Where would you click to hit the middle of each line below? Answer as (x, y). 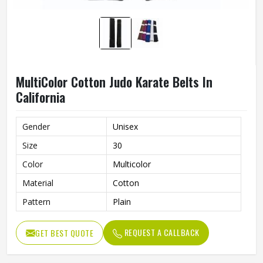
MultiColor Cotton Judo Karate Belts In (114, 82)
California (41, 97)
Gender (36, 127)
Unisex (125, 127)
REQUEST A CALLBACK (161, 232)
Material (38, 183)
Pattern (36, 202)
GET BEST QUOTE (64, 233)
